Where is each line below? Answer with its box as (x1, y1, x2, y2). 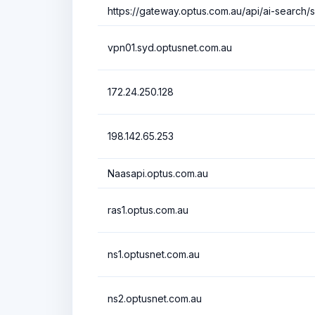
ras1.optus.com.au (108, 203, 188, 216)
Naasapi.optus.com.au (108, 167, 208, 179)
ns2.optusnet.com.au (108, 292, 202, 304)
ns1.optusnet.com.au (108, 247, 200, 260)
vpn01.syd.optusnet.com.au (108, 41, 232, 53)
